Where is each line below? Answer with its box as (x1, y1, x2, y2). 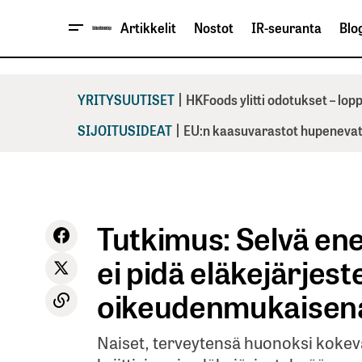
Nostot (194, 18, 234, 38)
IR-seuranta (251, 18, 322, 38)
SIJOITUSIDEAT (78, 120, 172, 140)
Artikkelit (120, 18, 176, 38)
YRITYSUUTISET (78, 89, 175, 109)
